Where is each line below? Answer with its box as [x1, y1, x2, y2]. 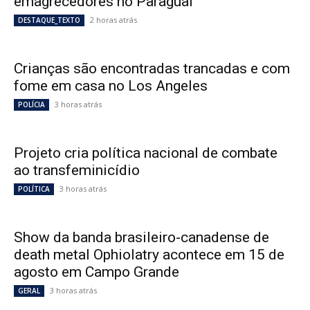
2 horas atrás [90, 15, 137, 26]
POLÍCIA [18, 100, 45, 110]
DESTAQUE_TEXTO [18, 15, 80, 26]
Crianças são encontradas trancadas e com [14, 60, 290, 77]
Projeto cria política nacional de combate [14, 145, 277, 162]
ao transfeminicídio [14, 162, 140, 179]
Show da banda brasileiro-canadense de [14, 229, 269, 246]
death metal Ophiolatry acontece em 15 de [14, 246, 284, 264]
